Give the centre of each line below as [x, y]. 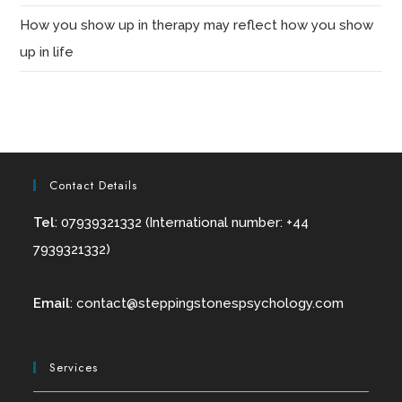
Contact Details [94, 185]
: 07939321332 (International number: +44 [182, 222]
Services [74, 367]
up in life [47, 52]
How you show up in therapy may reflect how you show [197, 25]
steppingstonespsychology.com [241, 303]
